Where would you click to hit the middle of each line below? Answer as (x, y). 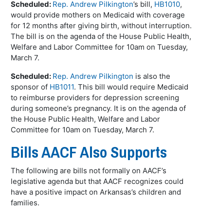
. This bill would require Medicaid (131, 87)
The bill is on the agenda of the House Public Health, (101, 36)
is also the (152, 76)
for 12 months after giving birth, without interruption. (101, 26)
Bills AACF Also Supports (89, 152)
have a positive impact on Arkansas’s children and (96, 192)
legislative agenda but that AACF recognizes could (97, 181)
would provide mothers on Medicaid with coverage (98, 15)
